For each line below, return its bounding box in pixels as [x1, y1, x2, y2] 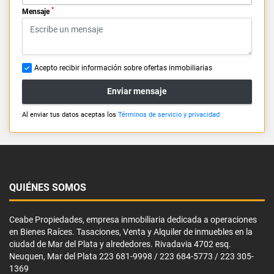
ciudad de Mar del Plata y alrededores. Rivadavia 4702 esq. [9, 239, 231, 249]
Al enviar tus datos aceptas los [22, 110, 118, 119]
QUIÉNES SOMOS [9, 181, 86, 193]
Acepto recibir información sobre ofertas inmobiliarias [34, 63, 212, 72]
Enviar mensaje [107, 86, 167, 97]
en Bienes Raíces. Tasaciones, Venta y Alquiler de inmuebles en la [9, 226, 253, 237]
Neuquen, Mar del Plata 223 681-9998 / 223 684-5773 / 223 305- [9, 251, 254, 261]
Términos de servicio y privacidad [118, 110, 220, 119]
